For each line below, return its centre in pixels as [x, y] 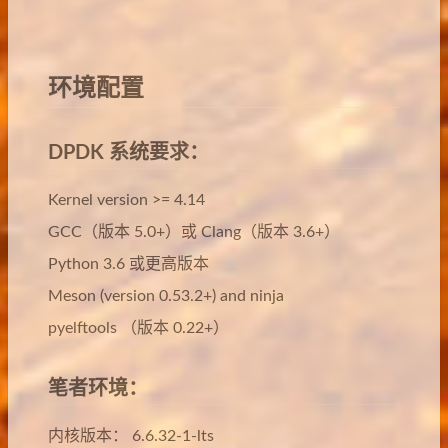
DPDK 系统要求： [128, 153]
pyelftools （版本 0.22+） [138, 328]
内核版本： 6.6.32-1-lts [131, 436]
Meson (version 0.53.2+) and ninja [166, 296]
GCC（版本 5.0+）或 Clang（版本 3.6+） [194, 232]
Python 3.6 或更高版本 [128, 264]
